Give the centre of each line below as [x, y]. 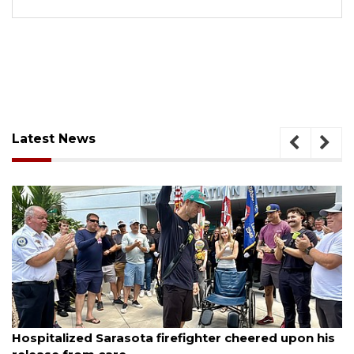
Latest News [54, 138]
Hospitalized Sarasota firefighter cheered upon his [173, 337]
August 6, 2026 [45, 322]
